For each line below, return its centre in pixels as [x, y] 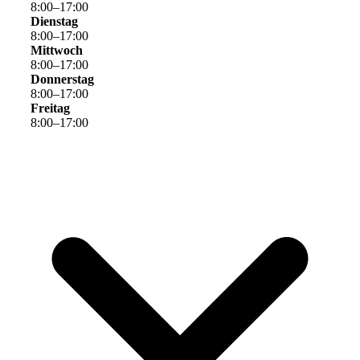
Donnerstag [62, 80]
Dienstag [54, 22]
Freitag [50, 108]
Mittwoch [56, 51]
